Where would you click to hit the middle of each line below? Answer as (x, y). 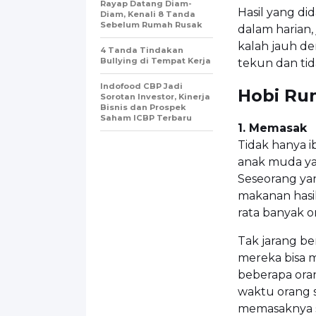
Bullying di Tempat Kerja (156, 60)
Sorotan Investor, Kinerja (155, 96)
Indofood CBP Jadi (141, 86)
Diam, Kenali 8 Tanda (148, 14)
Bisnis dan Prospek (143, 107)
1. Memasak (272, 128)
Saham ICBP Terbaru (146, 117)
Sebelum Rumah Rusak (151, 24)
